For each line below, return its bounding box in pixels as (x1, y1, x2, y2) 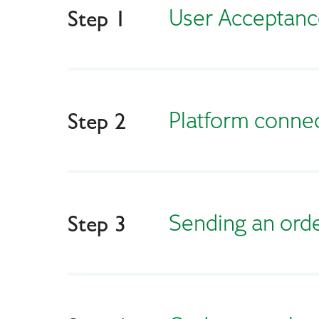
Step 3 (68, 210, 126, 236)
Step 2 (68, 108, 126, 134)
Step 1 (68, 5, 126, 31)
